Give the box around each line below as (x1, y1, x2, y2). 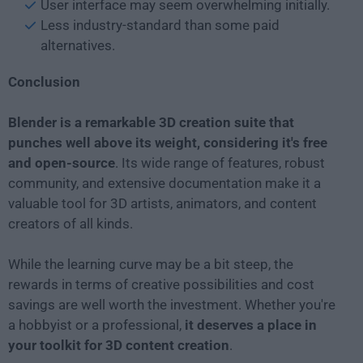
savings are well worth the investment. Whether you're (8, 297, 335, 314)
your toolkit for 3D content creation (8, 337, 229, 354)
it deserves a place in (185, 317, 317, 334)
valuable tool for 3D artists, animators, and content (8, 195, 317, 212)
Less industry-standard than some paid (41, 17, 280, 34)
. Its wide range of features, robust (115, 155, 325, 172)
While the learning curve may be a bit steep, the (8, 256, 293, 273)
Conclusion (8, 74, 80, 91)
